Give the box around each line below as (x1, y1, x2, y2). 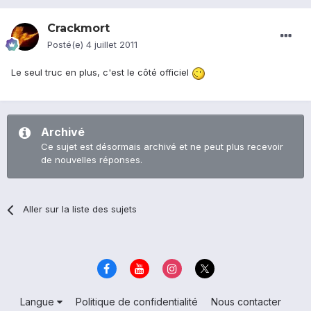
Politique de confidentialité (75, 295, 198, 308)
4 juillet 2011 (86, 39, 137, 51)
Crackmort (47, 22, 110, 35)
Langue (19, 295, 57, 308)
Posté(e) (47, 39, 86, 51)
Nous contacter (210, 295, 281, 308)
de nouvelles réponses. (41, 154, 142, 166)
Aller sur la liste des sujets (23, 203, 137, 215)
